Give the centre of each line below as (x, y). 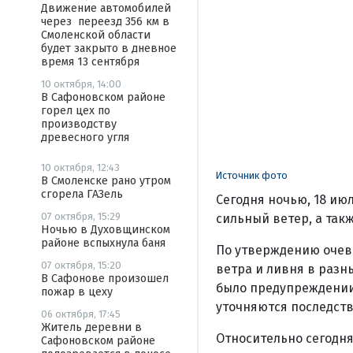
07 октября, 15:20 (81, 265)
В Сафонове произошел (105, 279)
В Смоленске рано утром (106, 181)
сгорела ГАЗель (82, 194)
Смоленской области (96, 35)
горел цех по (76, 111)
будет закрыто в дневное (109, 48)
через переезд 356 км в (105, 22)
